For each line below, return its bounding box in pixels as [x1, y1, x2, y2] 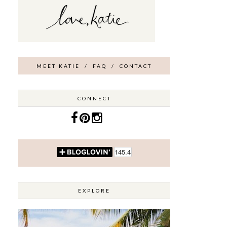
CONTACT [120, 62, 152, 69]
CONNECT [77, 95, 111, 101]
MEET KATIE [36, 62, 80, 69]
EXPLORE [78, 187, 110, 194]
